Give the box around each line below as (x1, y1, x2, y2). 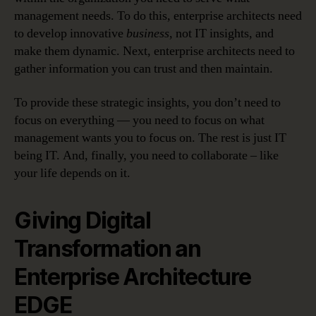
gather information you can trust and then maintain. (14, 61, 273, 78)
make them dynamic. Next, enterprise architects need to (14, 43, 295, 60)
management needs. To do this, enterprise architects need (14, 8, 302, 25)
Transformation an (14, 234, 201, 262)
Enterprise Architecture (14, 262, 251, 291)
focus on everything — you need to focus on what (14, 111, 265, 128)
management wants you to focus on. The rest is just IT (14, 129, 286, 146)
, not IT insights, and (169, 25, 274, 42)
